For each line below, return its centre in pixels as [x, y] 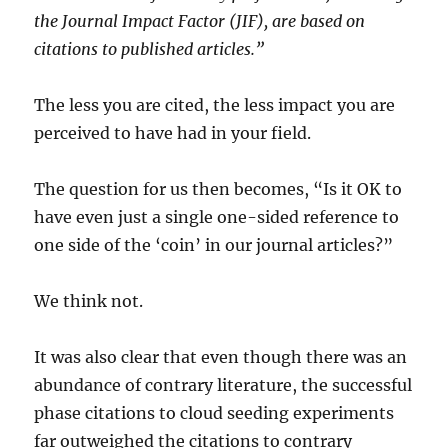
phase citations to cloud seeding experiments [214, 413]
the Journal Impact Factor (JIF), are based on [200, 21]
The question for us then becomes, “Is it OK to [218, 189]
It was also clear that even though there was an [221, 357]
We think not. [89, 301]
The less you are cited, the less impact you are [215, 105]
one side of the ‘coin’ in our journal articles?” [216, 245]
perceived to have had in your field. [175, 133]
